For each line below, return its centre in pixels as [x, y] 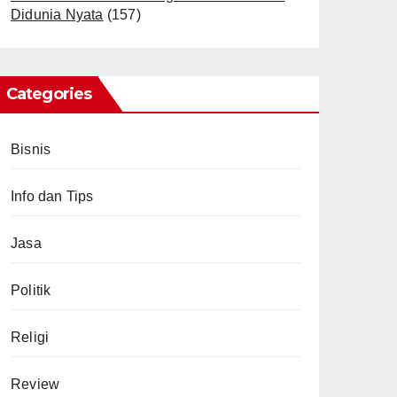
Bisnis [31, 149]
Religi [30, 337]
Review [35, 384]
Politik [31, 290]
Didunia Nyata [57, 15]
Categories [49, 94]
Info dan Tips [52, 196]
